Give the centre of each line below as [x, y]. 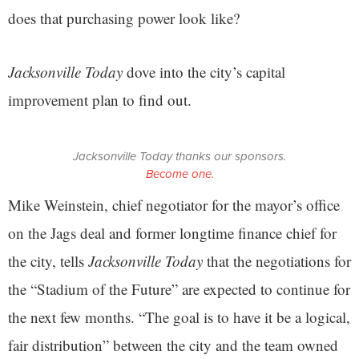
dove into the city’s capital [204, 71]
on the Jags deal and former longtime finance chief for [172, 232]
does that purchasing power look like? [126, 18]
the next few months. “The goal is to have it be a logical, [179, 317]
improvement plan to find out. [102, 99]
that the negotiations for [279, 260]
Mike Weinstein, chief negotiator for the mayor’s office [174, 204]
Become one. [179, 173]
